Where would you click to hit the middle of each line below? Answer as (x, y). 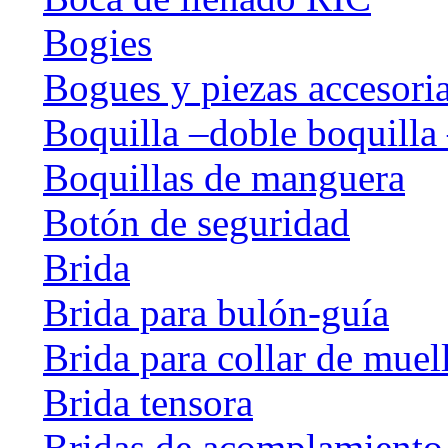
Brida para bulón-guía (216, 312)
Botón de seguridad (196, 222)
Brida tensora (148, 402)
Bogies (97, 42)
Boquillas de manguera (224, 177)
